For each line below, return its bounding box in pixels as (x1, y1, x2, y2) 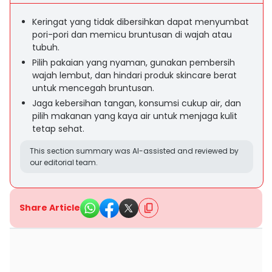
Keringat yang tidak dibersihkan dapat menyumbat (32, 16, 249, 28)
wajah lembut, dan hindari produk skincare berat (32, 69, 237, 81)
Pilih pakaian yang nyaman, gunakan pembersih (32, 56, 235, 69)
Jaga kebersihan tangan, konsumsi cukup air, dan (32, 97, 241, 109)
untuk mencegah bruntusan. (32, 82, 154, 94)
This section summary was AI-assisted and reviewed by (30, 146, 239, 156)
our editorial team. (30, 157, 98, 168)
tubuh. (32, 41, 59, 53)
